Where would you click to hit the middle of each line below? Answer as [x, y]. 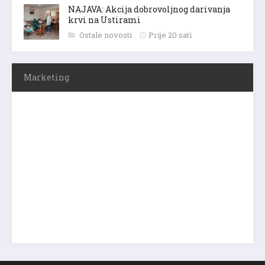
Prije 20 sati [170, 35]
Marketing [46, 77]
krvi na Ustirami [104, 20]
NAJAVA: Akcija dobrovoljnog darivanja [149, 9]
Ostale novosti [106, 35]
